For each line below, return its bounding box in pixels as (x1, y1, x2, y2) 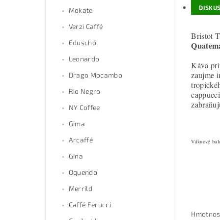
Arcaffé (68, 136, 93, 144)
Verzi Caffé (68, 22, 103, 31)
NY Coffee (68, 103, 100, 112)
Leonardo (68, 55, 100, 63)
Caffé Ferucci (68, 200, 111, 209)
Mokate (68, 6, 93, 15)
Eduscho (68, 38, 97, 47)
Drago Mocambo (68, 71, 122, 80)
